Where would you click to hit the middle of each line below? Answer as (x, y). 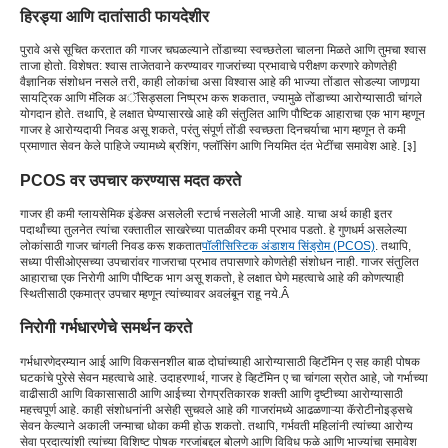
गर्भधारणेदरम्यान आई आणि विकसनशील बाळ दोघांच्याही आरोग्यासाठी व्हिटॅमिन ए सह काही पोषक (220, 361)
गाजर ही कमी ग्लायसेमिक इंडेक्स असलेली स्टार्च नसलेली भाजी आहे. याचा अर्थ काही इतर (206, 214)
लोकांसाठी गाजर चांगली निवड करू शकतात (111, 246)
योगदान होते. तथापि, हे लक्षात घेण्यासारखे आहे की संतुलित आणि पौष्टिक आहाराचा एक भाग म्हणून (222, 114)
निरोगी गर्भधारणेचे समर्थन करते (106, 327)
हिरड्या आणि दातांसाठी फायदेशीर (114, 15)
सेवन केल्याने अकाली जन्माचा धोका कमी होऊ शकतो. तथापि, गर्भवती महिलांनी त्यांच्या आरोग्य (216, 425)
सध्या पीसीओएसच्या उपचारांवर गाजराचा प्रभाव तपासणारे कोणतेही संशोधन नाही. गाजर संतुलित (219, 262)
